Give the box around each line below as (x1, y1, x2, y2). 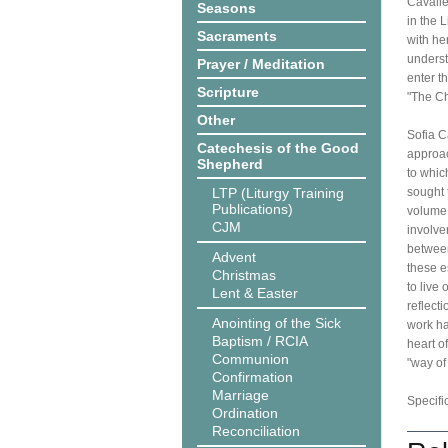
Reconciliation (212, 423, 300, 439)
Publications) (212, 201, 293, 217)
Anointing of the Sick (212, 315, 341, 331)
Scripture (197, 84, 259, 100)
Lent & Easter (212, 285, 298, 301)
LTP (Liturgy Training (212, 185, 344, 201)
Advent (212, 249, 256, 265)
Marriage (212, 387, 269, 403)
